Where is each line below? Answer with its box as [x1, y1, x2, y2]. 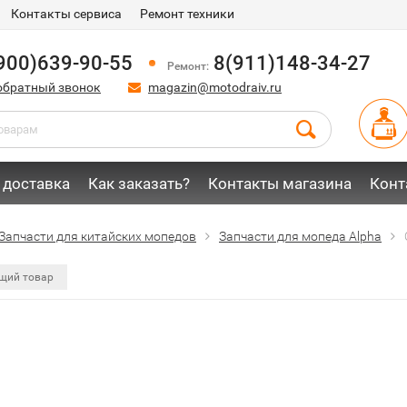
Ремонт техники [140, 6, 234, 21]
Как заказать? [88, 174, 190, 193]
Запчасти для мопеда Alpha [219, 229, 382, 243]
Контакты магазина [208, 174, 352, 193]
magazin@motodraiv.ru [148, 80, 282, 94]
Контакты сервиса [11, 6, 122, 21]
